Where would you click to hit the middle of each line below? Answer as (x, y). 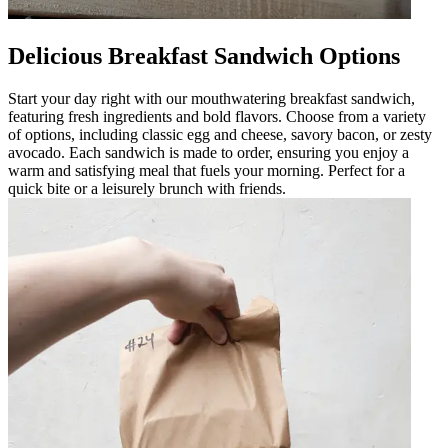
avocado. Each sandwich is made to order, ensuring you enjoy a (208, 152)
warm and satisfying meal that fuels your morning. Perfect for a (206, 170)
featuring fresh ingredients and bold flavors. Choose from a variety (217, 116)
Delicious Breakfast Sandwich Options (204, 55)
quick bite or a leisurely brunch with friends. (147, 188)
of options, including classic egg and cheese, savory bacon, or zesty (220, 134)
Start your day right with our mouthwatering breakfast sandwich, (211, 98)
